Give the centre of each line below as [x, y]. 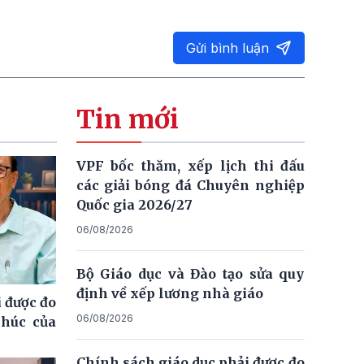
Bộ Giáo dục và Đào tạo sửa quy [190, 273]
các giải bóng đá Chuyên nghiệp [190, 185]
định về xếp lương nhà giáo [169, 293]
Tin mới [127, 119]
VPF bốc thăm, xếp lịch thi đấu [190, 165]
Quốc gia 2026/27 [134, 204]
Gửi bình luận [227, 48]
